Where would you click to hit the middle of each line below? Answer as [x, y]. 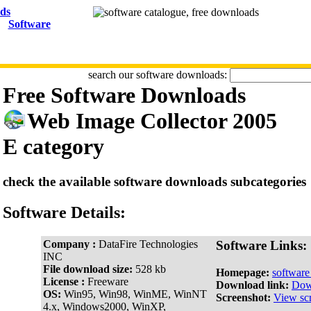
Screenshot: [243, 297]
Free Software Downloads [124, 95]
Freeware [108, 282]
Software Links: [261, 246]
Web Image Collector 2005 [152, 121]
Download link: [252, 285]
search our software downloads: [159, 75]
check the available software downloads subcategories [154, 182]
